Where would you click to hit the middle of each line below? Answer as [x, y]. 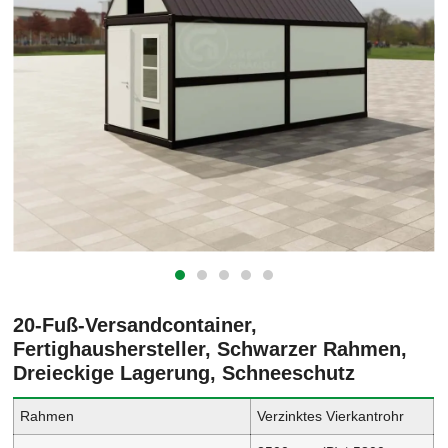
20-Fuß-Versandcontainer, [135, 324]
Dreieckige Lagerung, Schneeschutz [184, 372]
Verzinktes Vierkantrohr [331, 415]
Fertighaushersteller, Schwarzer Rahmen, [210, 348]
